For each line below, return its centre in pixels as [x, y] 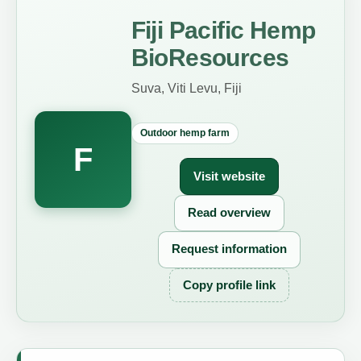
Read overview [229, 212]
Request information [229, 249]
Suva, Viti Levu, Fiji [186, 88]
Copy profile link [229, 285]
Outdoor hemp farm [185, 133]
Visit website [229, 176]
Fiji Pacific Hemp [223, 31]
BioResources [210, 58]
